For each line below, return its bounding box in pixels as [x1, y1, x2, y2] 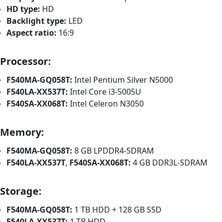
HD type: [6, 3, 41, 15]
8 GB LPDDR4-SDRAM [72, 145, 155, 157]
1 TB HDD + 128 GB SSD [72, 204, 162, 216]
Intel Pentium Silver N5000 [72, 74, 173, 86]
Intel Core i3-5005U [68, 86, 142, 98]
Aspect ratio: [6, 27, 57, 39]
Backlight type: [6, 15, 67, 27]
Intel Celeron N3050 [68, 98, 144, 110]
